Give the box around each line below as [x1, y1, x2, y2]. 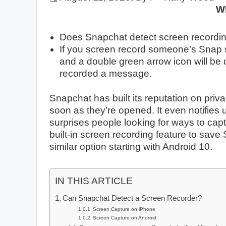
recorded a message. [60, 68, 152, 79]
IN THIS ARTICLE [55, 175, 133, 186]
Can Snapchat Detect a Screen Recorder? [63, 193, 202, 202]
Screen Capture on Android [93, 214, 157, 220]
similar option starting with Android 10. [49, 141, 212, 152]
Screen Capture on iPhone [93, 206, 156, 212]
